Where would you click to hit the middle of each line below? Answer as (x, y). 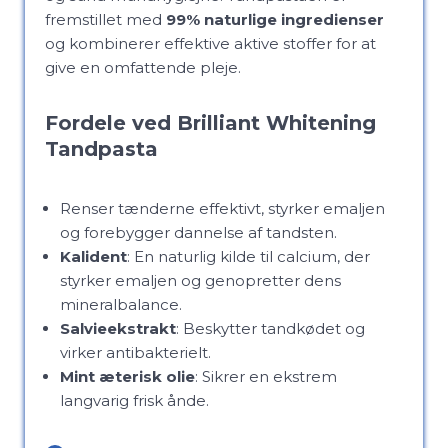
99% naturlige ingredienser (275, 19)
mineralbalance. (121, 304)
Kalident (93, 256)
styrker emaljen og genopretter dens (200, 280)
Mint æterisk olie (127, 376)
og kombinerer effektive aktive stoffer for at (210, 43)
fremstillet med (105, 19)
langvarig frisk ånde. (134, 400)
